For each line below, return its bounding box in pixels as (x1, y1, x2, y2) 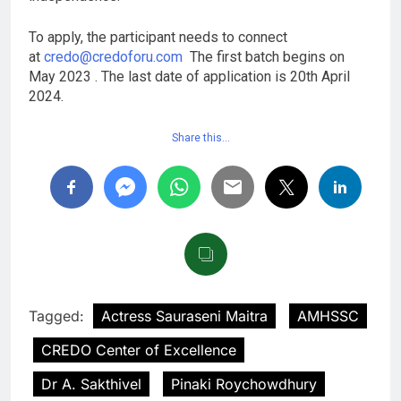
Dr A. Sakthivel (41, 375, 141, 394)
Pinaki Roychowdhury (171, 375, 317, 394)
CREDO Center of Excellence (41, 341, 236, 360)
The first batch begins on (183, 48, 345, 66)
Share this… (171, 132, 230, 145)
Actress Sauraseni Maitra (101, 307, 268, 326)
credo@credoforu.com (44, 48, 183, 66)
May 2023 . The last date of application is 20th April (29, 68, 350, 86)
